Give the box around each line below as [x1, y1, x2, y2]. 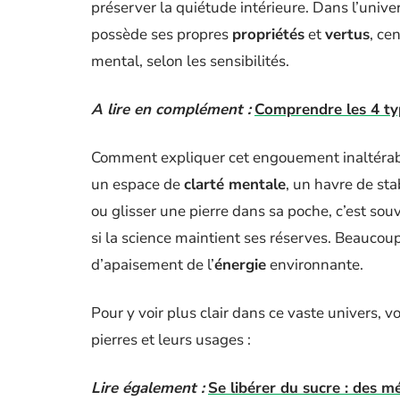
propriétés [232, 24, 304, 45]
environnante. [266, 254, 363, 275]
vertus [325, 24, 370, 45]
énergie [214, 254, 266, 275]
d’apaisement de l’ [91, 254, 214, 275]
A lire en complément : [91, 99, 251, 120]
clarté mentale [184, 174, 286, 195]
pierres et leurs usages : [91, 329, 251, 350]
